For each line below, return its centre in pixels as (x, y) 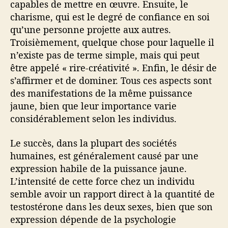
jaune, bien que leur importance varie (93, 106)
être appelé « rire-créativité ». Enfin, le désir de (113, 68)
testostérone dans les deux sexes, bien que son (111, 206)
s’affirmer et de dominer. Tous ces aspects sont (111, 81)
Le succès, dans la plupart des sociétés (93, 143)
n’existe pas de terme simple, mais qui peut (105, 55)
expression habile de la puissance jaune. (98, 168)
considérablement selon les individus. (93, 119)
